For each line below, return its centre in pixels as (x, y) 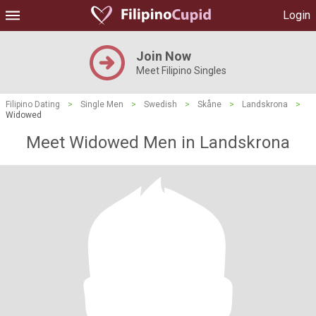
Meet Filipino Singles (181, 71)
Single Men (102, 104)
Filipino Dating (33, 104)
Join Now (164, 56)
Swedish (160, 104)
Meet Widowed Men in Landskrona (158, 142)
